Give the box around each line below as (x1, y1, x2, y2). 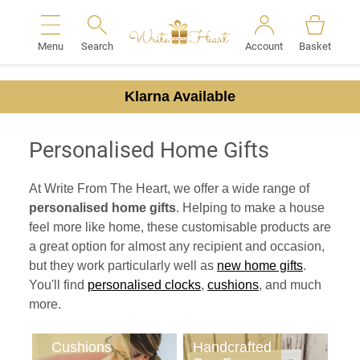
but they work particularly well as (29, 259, 217, 272)
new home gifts (217, 259, 303, 272)
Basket (299, 40, 332, 52)
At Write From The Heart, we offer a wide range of (29, 182, 309, 195)
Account (245, 40, 284, 52)
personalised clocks (88, 278, 201, 292)
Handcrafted (193, 339, 272, 355)
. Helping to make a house (176, 201, 325, 215)
